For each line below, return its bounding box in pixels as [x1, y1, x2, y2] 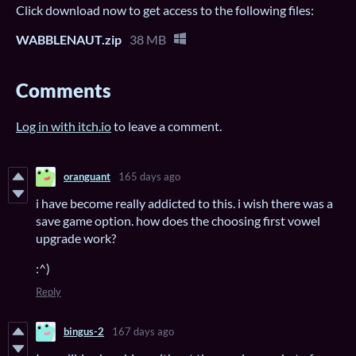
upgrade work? [36, 230, 116, 246]
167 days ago [112, 325, 174, 339]
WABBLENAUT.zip [16, 31, 122, 47]
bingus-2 [64, 325, 104, 339]
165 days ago [118, 170, 180, 184]
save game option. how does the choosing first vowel [36, 212, 320, 228]
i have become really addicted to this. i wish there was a [36, 195, 333, 211]
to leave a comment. [111, 118, 222, 133]
